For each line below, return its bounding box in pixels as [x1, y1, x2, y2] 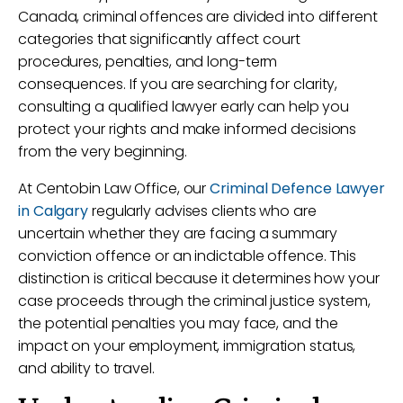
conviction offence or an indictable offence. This [18, 246, 357, 266]
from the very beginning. [18, 141, 187, 162]
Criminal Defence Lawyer [210, 178, 385, 199]
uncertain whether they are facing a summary [18, 223, 337, 244]
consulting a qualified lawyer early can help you [18, 96, 350, 117]
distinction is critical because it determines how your [18, 268, 380, 289]
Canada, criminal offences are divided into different [18, 6, 378, 27]
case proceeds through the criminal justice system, [18, 291, 371, 311]
